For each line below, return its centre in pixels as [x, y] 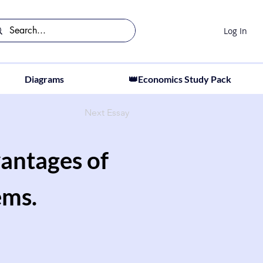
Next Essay [107, 112]
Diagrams [44, 79]
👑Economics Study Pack [180, 79]
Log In [235, 31]
